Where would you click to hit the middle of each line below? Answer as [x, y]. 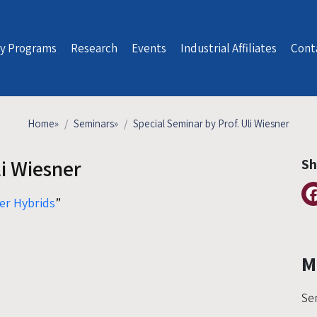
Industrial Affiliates [229, 48]
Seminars [94, 123]
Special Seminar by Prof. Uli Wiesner [211, 123]
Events [149, 48]
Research [94, 48]
